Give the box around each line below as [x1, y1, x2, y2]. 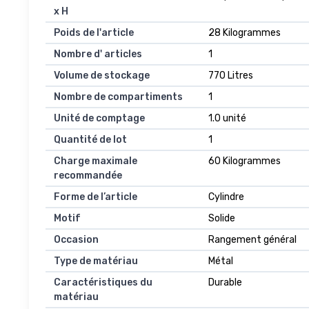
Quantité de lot [54, 134, 127, 146]
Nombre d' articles [54, 48, 142, 61]
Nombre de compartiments [54, 91, 183, 103]
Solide [208, 212, 235, 225]
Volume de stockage [54, 70, 150, 82]
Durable [208, 277, 242, 289]
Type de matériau [54, 255, 138, 268]
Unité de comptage [54, 112, 145, 125]
